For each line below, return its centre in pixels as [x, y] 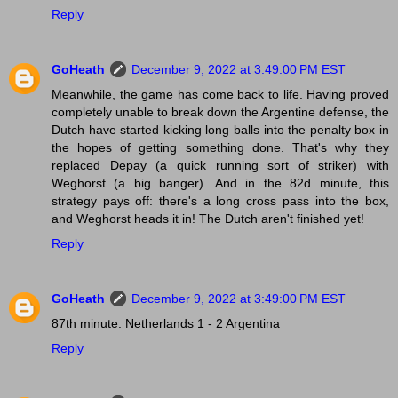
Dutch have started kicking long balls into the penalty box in [220, 130]
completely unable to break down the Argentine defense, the [220, 112]
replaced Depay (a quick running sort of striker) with [220, 166]
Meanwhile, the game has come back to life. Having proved [220, 95]
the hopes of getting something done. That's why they [220, 148]
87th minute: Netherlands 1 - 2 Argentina [166, 324]
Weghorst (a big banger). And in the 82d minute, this [220, 183]
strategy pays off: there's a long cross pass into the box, [220, 201]
